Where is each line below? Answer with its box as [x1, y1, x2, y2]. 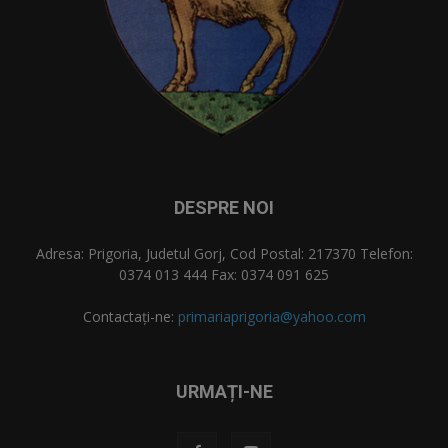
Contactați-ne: [82, 306, 178, 326]
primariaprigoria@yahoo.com [177, 306, 366, 326]
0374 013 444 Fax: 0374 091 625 [119, 264, 329, 284]
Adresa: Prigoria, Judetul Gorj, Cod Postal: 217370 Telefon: [35, 243, 413, 263]
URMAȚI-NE [175, 380, 273, 402]
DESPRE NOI [174, 196, 274, 218]
